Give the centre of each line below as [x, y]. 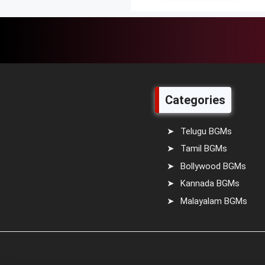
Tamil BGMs [204, 149]
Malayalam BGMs [214, 201]
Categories [195, 100]
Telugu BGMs [206, 131]
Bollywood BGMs [213, 166]
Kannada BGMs [210, 184]
